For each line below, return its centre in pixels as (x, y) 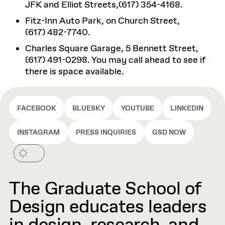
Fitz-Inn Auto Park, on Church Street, (102, 21)
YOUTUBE (138, 108)
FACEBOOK (37, 108)
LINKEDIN (187, 108)
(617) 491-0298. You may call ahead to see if (115, 60)
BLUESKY (89, 108)
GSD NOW (169, 133)
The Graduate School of (105, 189)
